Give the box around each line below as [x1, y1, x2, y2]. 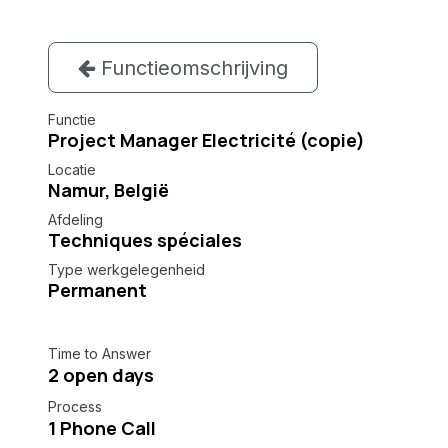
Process [48, 398, 102, 416]
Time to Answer [48, 345, 151, 363]
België [114, 178, 169, 203]
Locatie [48, 161, 96, 179]
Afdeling [48, 211, 103, 229]
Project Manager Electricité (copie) [48, 128, 365, 153]
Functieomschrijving [94, 55, 288, 80]
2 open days [48, 363, 154, 388]
